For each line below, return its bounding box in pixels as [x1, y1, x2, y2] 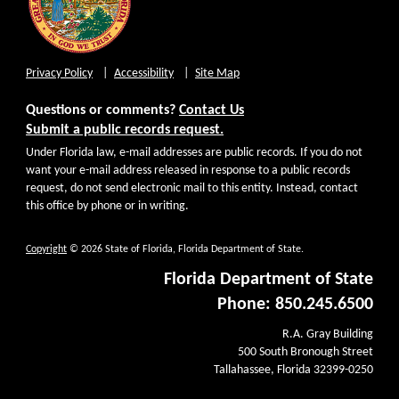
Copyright [26, 244, 67, 256]
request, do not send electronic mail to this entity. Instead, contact [26, 182, 358, 196]
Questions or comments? [26, 103, 179, 118]
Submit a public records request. [26, 123, 224, 138]
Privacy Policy [26, 67, 93, 81]
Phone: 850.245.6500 [217, 296, 373, 314]
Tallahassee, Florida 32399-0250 [214, 363, 373, 378]
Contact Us [179, 103, 244, 118]
